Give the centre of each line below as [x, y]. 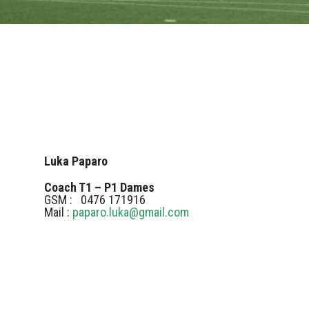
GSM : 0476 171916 [120, 199]
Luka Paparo [76, 161]
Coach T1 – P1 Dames [99, 187]
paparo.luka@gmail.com [131, 212]
